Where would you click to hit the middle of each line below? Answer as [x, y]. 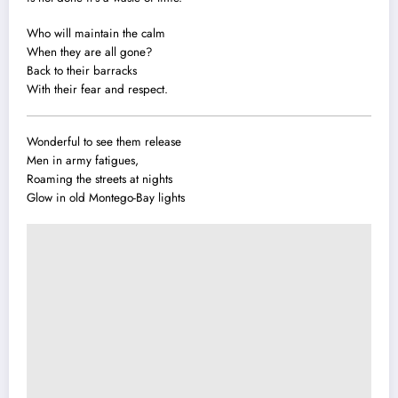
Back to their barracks [82, 70]
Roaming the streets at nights [99, 179]
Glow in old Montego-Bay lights [106, 197]
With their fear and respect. [97, 89]
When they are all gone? [90, 52]
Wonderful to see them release [104, 141]
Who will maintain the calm [96, 33]
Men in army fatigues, [83, 160]
